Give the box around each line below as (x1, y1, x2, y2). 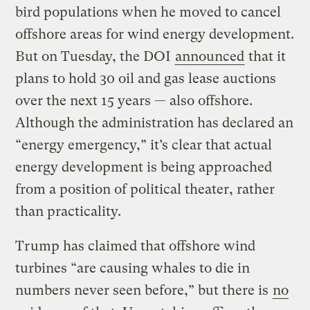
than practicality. (15, 203, 125, 219)
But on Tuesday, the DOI (15, 48, 175, 64)
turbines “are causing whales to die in (15, 259, 250, 276)
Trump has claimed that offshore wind (15, 237, 256, 254)
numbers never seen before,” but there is (15, 282, 273, 298)
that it (245, 48, 286, 64)
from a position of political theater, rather (15, 181, 275, 197)
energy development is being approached (15, 158, 273, 175)
